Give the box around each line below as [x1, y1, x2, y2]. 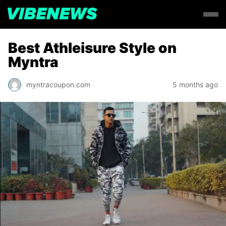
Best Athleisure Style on [8, 39, 177, 56]
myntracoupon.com [26, 80, 90, 89]
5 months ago [173, 80, 218, 89]
